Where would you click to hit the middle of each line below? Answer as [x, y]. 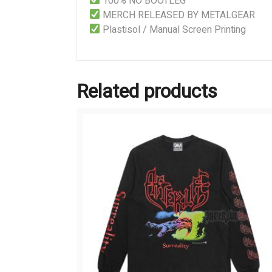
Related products [147, 91]
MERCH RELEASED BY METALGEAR [178, 15]
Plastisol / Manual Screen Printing [173, 29]
